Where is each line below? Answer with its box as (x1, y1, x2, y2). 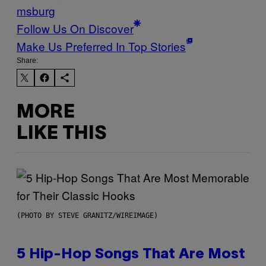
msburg (17, 2, 55, 18)
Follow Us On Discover (17, 20, 134, 36)
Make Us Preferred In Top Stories (17, 37, 186, 54)
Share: (17, 56, 38, 65)
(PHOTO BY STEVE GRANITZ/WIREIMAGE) (17, 211, 158, 220)
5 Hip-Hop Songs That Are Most (17, 248, 245, 261)
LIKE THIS (17, 125, 106, 143)
